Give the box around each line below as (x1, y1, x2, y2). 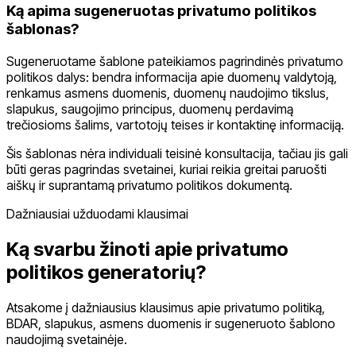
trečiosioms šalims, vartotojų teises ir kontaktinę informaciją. (6, 116, 344, 133)
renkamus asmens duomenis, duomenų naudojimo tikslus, (6, 84, 329, 101)
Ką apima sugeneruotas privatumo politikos (6, 2, 316, 20)
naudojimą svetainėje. (6, 331, 127, 347)
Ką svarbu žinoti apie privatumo (6, 237, 288, 261)
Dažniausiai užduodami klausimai (6, 205, 188, 222)
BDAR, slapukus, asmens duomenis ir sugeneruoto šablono (6, 315, 335, 331)
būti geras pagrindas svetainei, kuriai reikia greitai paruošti (6, 161, 327, 177)
